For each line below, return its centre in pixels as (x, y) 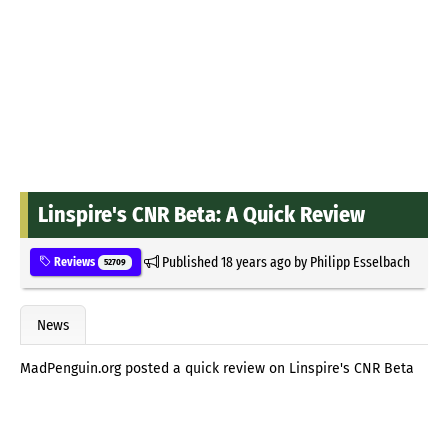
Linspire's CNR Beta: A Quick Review (201, 214)
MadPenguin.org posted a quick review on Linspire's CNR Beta (217, 369)
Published (189, 261)
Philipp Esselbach (359, 261)
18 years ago (255, 261)
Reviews (74, 261)
